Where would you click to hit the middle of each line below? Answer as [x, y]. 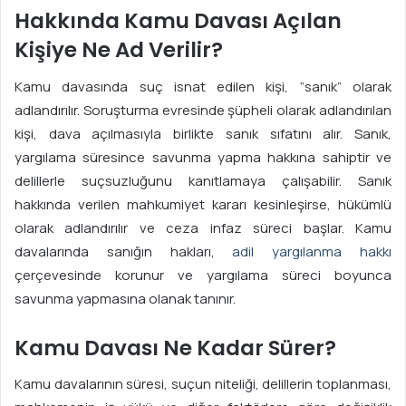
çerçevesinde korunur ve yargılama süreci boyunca [203, 275]
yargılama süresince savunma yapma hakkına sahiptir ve [203, 157]
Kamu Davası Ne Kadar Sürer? [175, 348]
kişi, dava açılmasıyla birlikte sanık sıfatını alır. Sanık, [203, 133]
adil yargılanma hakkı [312, 251]
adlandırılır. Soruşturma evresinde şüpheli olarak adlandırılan [203, 110]
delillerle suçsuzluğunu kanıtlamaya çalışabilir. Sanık [203, 180]
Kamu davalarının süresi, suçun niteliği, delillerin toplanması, [203, 384]
